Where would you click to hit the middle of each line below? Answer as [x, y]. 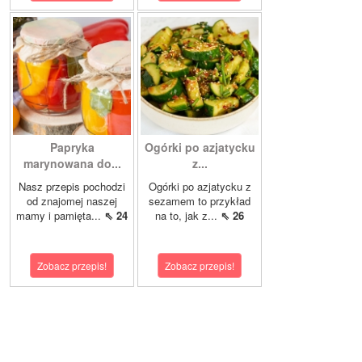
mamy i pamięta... [60, 216]
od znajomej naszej [72, 201]
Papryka [72, 147]
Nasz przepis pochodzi [72, 187]
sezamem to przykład [200, 201]
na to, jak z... [188, 216]
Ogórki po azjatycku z [200, 187]
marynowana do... [72, 164]
